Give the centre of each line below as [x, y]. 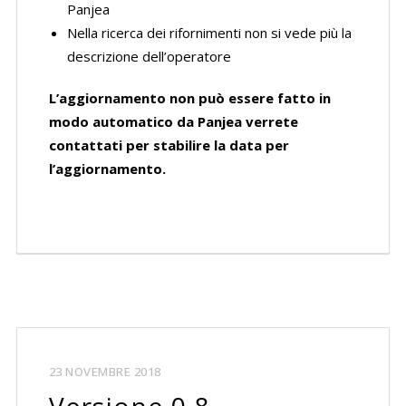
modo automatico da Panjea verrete [173, 121]
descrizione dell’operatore [149, 56]
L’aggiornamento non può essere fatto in [189, 98]
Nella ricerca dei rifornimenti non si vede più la [209, 33]
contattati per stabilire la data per [169, 145]
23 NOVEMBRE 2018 [105, 372]
